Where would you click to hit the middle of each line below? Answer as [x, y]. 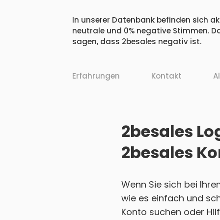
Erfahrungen [96, 76]
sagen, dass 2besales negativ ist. [137, 42]
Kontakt [166, 76]
